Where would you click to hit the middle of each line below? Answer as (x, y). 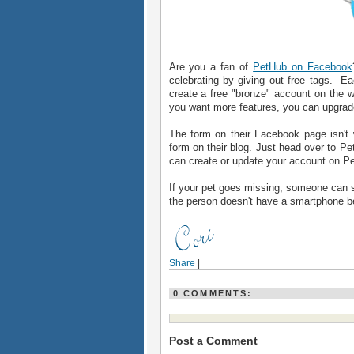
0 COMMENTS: (213, 293)
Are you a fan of (211, 67)
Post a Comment (213, 341)
